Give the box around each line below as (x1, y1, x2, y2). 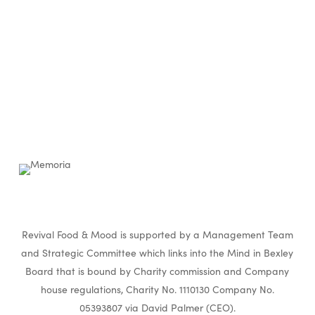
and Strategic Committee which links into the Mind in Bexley (21, 245, 294, 260)
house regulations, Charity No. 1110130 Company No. (40, 282, 274, 297)
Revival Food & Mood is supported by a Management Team (21, 227, 293, 242)
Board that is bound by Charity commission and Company (25, 264, 290, 278)
